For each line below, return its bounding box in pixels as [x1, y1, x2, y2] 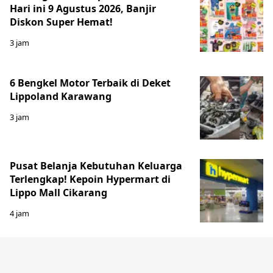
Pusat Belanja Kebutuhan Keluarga [10, 158, 182, 172]
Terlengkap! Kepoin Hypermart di [10, 172, 171, 186]
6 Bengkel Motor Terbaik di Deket [10, 76, 171, 90]
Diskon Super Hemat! [10, 15, 113, 29]
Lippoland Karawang [10, 89, 112, 103]
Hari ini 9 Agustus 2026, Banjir [10, 1, 156, 15]
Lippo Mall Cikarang [10, 185, 107, 199]
